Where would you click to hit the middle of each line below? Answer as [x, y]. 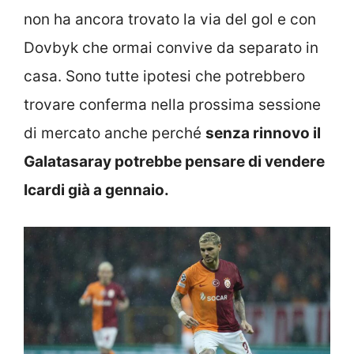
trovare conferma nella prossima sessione [172, 104]
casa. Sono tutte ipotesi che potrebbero [164, 76]
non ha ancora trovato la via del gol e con [170, 19]
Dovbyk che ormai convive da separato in [171, 47]
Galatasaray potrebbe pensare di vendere [174, 161]
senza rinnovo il [263, 133]
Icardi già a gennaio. [96, 190]
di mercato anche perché [115, 133]
